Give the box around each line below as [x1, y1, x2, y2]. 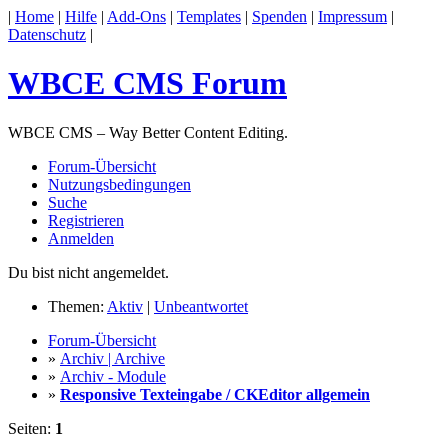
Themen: [48, 297, 107, 315]
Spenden [252, 8, 307, 25]
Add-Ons [107, 8, 166, 25]
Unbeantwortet [154, 297, 248, 315]
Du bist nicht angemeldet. [8, 263, 169, 281]
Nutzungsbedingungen [48, 175, 191, 193]
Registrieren [48, 211, 124, 229]
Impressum [318, 8, 387, 25]
